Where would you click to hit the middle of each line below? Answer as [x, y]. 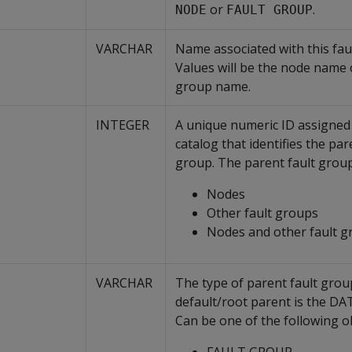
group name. [213, 86]
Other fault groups [262, 213]
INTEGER [123, 125]
